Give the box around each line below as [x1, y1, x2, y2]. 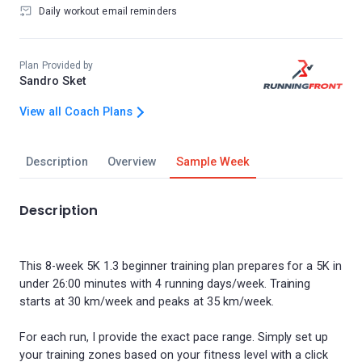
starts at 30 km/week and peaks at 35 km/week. [19, 295, 274, 309]
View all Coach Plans [19, 105, 133, 119]
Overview [107, 155, 157, 169]
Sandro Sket [19, 74, 86, 88]
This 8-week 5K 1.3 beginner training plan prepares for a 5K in [19, 259, 343, 273]
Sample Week [175, 155, 250, 169]
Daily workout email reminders [39, 6, 177, 17]
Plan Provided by [19, 60, 94, 71]
